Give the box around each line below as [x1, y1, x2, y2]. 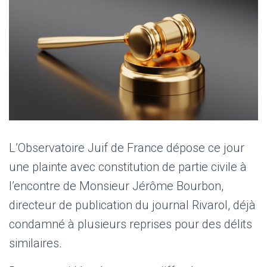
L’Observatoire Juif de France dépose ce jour [9, 140, 244, 155]
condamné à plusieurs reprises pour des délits [9, 216, 252, 231]
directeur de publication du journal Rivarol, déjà [9, 197, 256, 212]
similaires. [9, 235, 62, 250]
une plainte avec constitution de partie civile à [9, 159, 247, 174]
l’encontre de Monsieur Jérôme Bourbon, [9, 178, 223, 193]
